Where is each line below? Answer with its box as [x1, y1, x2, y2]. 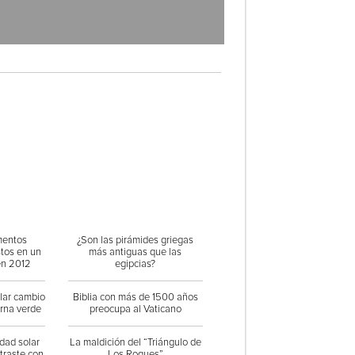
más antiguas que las [89, 246, 182, 258]
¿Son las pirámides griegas [77, 234, 194, 246]
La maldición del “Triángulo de [69, 336, 201, 349]
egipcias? [115, 258, 156, 270]
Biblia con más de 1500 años [72, 291, 198, 303]
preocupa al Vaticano [89, 303, 181, 315]
